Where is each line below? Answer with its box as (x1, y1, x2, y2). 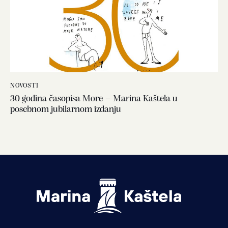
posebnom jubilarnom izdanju (10, 105, 121, 115)
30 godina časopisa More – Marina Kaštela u (10, 94, 178, 104)
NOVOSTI (10, 82, 39, 89)
